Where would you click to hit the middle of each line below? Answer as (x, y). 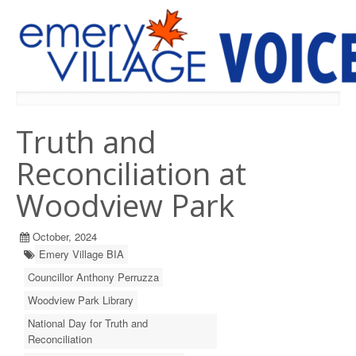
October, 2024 (65, 236)
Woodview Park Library (81, 300)
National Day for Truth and (88, 323)
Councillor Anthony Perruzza (93, 277)
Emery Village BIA (81, 254)
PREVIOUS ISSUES (74, 107)
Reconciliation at (131, 173)
